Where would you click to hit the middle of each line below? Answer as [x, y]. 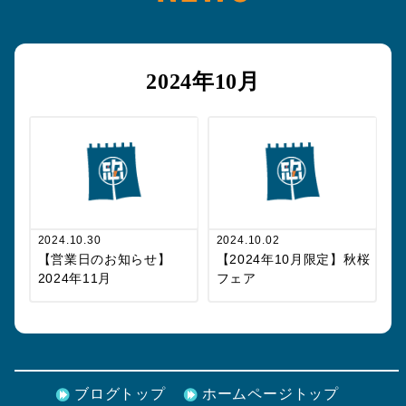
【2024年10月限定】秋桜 [293, 260]
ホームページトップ [270, 394]
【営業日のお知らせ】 [104, 260]
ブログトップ [120, 394]
